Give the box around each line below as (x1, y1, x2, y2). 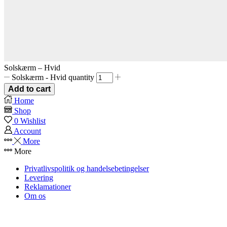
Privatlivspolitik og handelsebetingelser (24, 164, 149, 173)
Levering (24, 173, 53, 182)
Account (14, 126, 41, 135)
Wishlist (20, 116, 46, 125)
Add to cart (8, 84, 51, 93)
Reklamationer (24, 182, 71, 191)
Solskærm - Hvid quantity (12, 72, 95, 82)
